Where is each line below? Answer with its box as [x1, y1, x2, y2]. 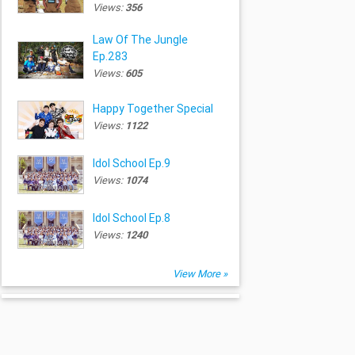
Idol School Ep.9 [92, 155, 170, 170]
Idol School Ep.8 [92, 210, 170, 225]
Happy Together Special [92, 101, 213, 116]
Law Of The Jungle [92, 32, 188, 48]
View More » [173, 267, 228, 281]
